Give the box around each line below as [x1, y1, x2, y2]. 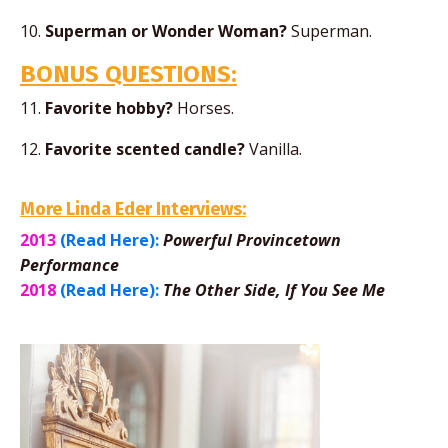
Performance [20, 254, 119, 277]
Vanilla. [245, 138, 302, 161]
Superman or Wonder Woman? [45, 20, 287, 43]
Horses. [173, 97, 234, 120]
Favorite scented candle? [45, 138, 245, 161]
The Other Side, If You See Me [163, 279, 385, 302]
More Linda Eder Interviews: [20, 198, 246, 221]
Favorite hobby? [45, 97, 173, 120]
